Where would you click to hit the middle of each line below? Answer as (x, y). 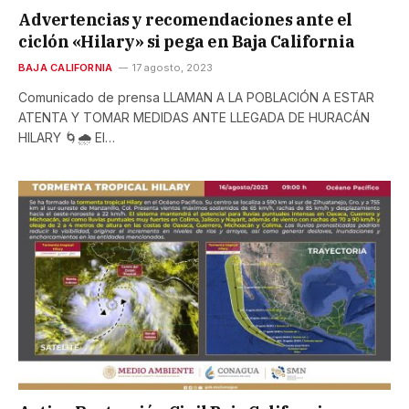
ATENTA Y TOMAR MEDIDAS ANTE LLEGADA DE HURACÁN (194, 117)
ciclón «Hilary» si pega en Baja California (187, 41)
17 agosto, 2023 (173, 67)
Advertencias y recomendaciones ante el (185, 19)
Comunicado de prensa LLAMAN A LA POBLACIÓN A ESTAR (196, 97)
